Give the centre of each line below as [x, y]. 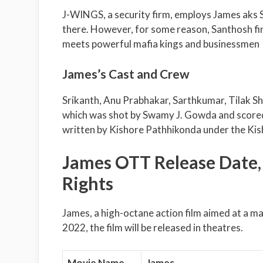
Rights [87, 183]
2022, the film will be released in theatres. [152, 228]
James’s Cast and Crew [127, 73]
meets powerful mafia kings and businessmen [161, 44]
